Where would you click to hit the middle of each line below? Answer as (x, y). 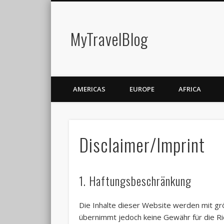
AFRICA (190, 89)
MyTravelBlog (109, 39)
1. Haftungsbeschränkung (135, 181)
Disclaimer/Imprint (142, 144)
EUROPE (142, 89)
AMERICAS (89, 89)
